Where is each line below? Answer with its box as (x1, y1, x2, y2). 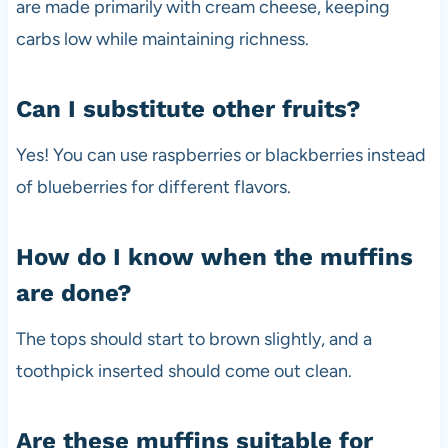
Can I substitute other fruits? (15, 94, 361, 123)
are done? (15, 278, 132, 307)
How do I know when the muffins (15, 242, 413, 271)
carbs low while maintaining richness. (15, 27, 309, 50)
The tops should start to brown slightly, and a (15, 327, 372, 350)
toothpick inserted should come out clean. (15, 359, 352, 382)
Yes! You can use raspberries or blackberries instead (15, 143, 426, 166)
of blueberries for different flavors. (15, 175, 291, 198)
